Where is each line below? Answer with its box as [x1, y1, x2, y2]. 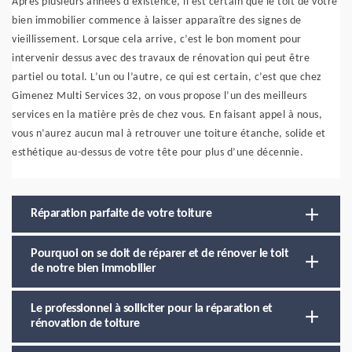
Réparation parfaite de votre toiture [31, 207, 211, 220]
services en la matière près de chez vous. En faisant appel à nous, [12, 109, 322, 121]
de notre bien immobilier [31, 262, 156, 275]
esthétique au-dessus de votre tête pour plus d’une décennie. [12, 147, 303, 159]
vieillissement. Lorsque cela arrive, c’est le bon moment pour [12, 34, 302, 46]
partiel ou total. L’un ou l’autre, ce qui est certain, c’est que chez [12, 71, 322, 83]
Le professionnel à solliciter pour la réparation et [31, 302, 273, 315]
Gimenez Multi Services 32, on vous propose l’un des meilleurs [12, 90, 307, 102]
